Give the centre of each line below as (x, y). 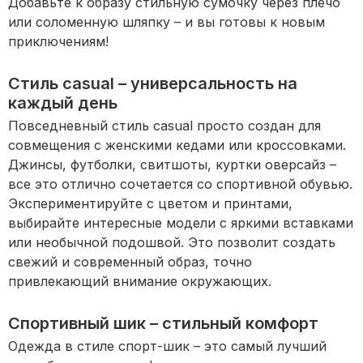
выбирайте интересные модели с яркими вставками (181, 223)
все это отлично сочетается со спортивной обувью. (180, 184)
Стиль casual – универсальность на (153, 84)
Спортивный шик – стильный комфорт (163, 324)
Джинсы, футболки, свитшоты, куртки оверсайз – (172, 165)
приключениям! (58, 42)
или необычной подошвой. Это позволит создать (172, 243)
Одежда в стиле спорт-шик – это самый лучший (167, 346)
